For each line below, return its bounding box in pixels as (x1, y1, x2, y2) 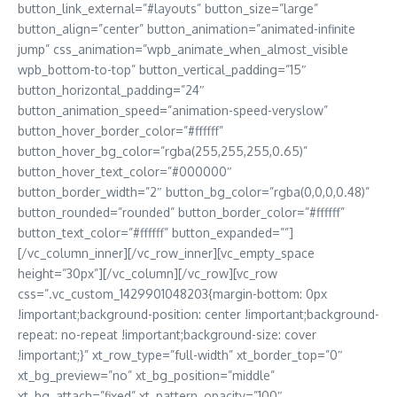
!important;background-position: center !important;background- (18, 307, 379, 323)
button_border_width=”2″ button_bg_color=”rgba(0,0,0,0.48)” (18, 184, 370, 200)
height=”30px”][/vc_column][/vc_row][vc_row (18, 266, 277, 282)
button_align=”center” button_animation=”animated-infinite (18, 21, 355, 37)
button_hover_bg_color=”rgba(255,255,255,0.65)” (18, 144, 307, 160)
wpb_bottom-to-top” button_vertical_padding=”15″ (18, 62, 307, 78)
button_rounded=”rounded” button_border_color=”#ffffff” (18, 205, 345, 221)
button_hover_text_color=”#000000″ (18, 164, 232, 180)
